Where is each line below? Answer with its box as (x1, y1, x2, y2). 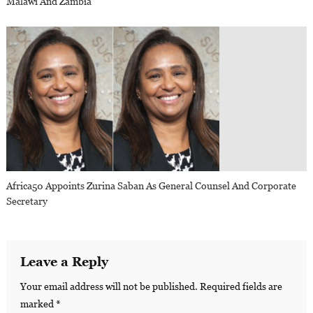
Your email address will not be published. (20, 280, 198, 292)
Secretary (6, 195, 48, 207)
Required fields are (199, 280, 282, 292)
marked (20, 298, 56, 310)
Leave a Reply (20, 254, 108, 269)
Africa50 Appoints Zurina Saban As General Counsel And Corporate (6, 180, 297, 191)
